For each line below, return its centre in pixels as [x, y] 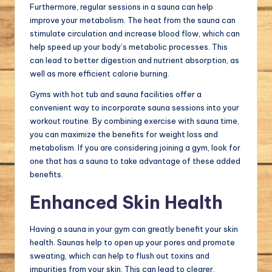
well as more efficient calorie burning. [100, 74]
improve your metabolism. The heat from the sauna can [133, 20]
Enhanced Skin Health [126, 203]
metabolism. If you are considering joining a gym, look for [135, 148]
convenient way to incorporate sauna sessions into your [134, 108]
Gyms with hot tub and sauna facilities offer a [116, 94]
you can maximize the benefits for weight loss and [124, 134]
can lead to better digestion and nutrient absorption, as [134, 60]
